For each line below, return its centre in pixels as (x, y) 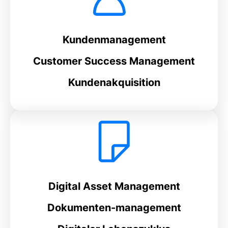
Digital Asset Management (114, 186)
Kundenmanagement (114, 40)
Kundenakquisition (114, 82)
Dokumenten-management (114, 208)
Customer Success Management (114, 61)
